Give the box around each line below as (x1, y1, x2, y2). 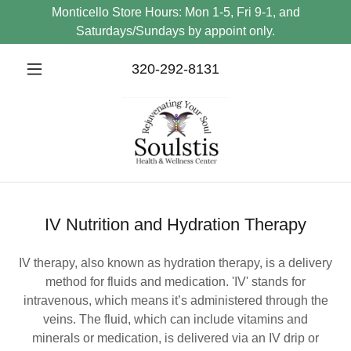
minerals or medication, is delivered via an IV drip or (32, 331, 319, 345)
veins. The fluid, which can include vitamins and (43, 313, 308, 326)
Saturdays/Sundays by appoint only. (76, 24, 275, 38)
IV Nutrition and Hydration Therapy (45, 215, 306, 234)
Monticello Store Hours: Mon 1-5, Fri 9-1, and (51, 5, 300, 19)
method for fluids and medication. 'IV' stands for (45, 275, 306, 288)
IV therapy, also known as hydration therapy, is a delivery (19, 256, 332, 270)
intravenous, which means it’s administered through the (23, 294, 328, 307)
